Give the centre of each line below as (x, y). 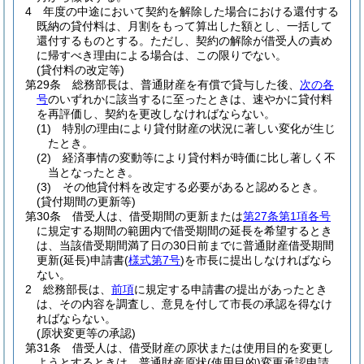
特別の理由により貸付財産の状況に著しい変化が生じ (199, 128)
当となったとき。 (93, 172)
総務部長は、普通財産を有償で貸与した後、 (186, 84)
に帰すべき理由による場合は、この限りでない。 (162, 55)
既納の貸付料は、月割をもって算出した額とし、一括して (184, 26)
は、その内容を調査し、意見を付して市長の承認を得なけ (184, 304)
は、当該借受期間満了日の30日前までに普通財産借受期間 (185, 245)
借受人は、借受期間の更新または (158, 216)
